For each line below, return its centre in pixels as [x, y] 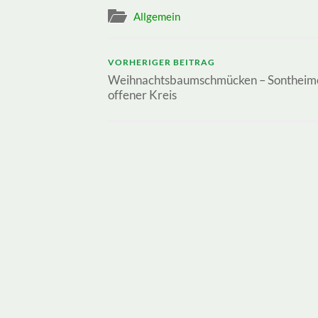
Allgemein [157, 17]
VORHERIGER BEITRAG [161, 62]
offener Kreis [142, 95]
